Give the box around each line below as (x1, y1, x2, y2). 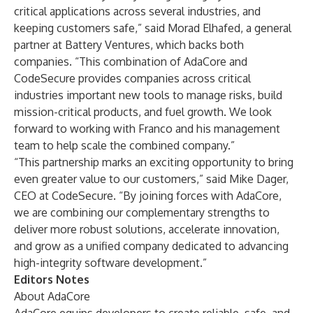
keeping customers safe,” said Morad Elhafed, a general (14, 21, 291, 35)
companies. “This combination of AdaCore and (14, 54, 247, 68)
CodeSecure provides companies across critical (14, 71, 251, 85)
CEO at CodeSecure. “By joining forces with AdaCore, (14, 189, 282, 203)
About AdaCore (14, 289, 90, 303)
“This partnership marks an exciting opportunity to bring (14, 155, 293, 169)
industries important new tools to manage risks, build (14, 88, 282, 102)
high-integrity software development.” (14, 256, 207, 270)
